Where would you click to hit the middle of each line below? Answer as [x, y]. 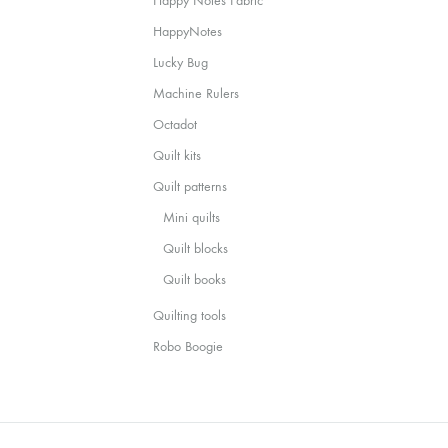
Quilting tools [190, 315]
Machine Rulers [196, 93]
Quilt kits [177, 155]
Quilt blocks [196, 248]
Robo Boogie [188, 346]
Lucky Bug [181, 62]
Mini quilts [192, 217]
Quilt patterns [190, 186]
